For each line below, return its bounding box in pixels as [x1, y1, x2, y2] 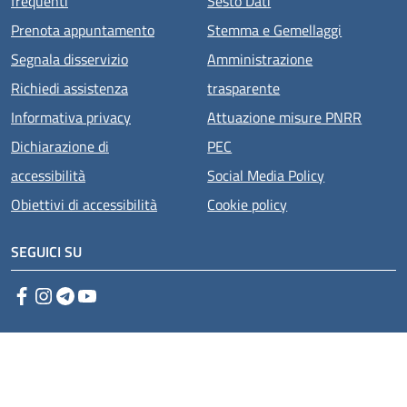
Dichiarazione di [11, 134, 109, 157]
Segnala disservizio [11, 47, 128, 70]
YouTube [97, 283, 148, 306]
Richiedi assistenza [11, 76, 128, 99]
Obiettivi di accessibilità [11, 193, 157, 215]
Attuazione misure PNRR [207, 105, 362, 128]
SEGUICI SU [11, 240, 82, 263]
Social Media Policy [207, 164, 325, 186]
